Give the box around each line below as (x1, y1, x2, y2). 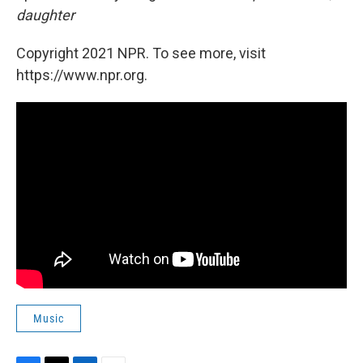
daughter (16, 6, 75, 23)
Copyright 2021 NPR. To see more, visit (16, 45, 266, 62)
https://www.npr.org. (16, 66, 147, 83)
